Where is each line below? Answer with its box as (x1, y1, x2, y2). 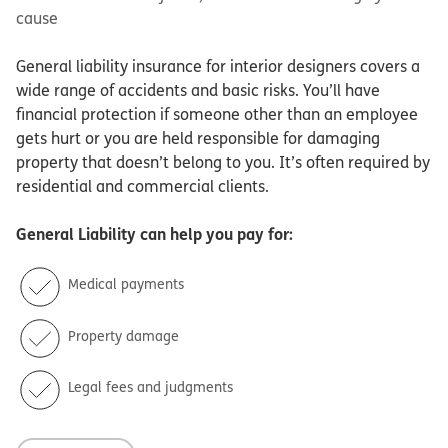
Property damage (67, 326, 179, 344)
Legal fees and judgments (67, 378, 233, 396)
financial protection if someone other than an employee (16, 104, 418, 124)
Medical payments (67, 274, 184, 292)
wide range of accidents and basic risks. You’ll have (16, 80, 380, 100)
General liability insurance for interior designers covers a (16, 56, 420, 76)
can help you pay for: (136, 224, 293, 244)
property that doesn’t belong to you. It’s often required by (16, 152, 430, 172)
